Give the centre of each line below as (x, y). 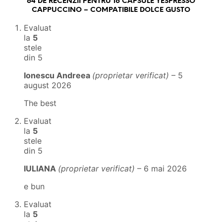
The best (40, 103)
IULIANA (41, 169)
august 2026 (48, 85)
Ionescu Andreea (58, 76)
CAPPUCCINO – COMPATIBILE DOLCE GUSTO (111, 10)
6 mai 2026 (165, 169)
